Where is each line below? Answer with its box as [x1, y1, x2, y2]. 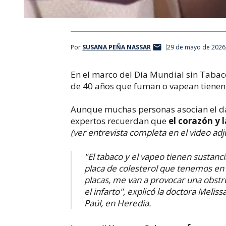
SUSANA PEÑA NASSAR [82, 43, 151, 51]
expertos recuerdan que [71, 115, 169, 127]
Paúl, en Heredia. [84, 197, 151, 209]
